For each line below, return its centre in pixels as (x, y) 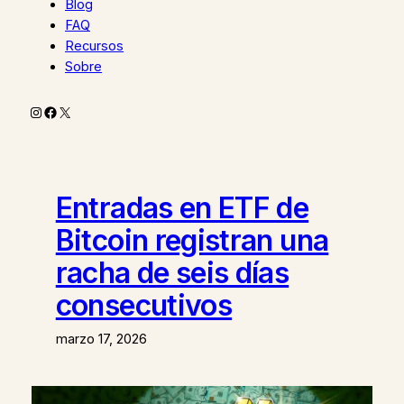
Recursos (94, 46)
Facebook (77, 111)
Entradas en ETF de (182, 207)
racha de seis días (172, 272)
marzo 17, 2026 (101, 339)
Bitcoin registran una (192, 240)
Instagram (62, 111)
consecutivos (144, 305)
